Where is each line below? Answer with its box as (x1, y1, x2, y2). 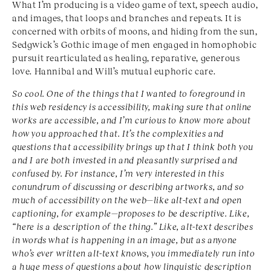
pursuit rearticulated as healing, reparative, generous (12, 52, 240, 64)
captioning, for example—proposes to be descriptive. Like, (12, 207, 250, 219)
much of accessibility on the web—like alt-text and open (12, 194, 243, 206)
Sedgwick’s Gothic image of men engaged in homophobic (12, 39, 257, 50)
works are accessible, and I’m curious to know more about (12, 114, 251, 126)
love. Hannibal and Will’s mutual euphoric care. (12, 65, 216, 77)
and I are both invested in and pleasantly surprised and (12, 154, 238, 166)
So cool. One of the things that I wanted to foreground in (12, 88, 246, 99)
